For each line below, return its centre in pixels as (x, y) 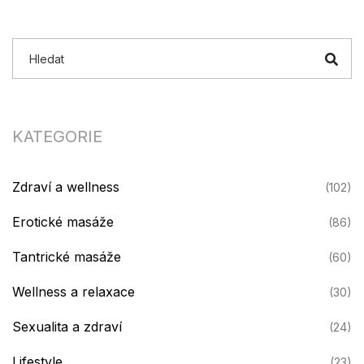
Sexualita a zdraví (67, 327)
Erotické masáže (63, 222)
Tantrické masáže (67, 257)
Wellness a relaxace (74, 292)
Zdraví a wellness (66, 187)
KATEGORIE (57, 136)
